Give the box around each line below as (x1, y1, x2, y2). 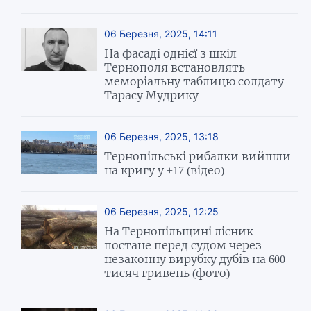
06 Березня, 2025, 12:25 (104, 205, 219, 217)
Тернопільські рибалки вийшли (104, 149, 292, 163)
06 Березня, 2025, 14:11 (104, 27, 218, 40)
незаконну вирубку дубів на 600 (104, 251, 286, 266)
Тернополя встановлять (104, 60, 246, 74)
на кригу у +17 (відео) (104, 162, 225, 177)
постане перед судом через (104, 237, 262, 252)
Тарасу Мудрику (104, 87, 199, 102)
